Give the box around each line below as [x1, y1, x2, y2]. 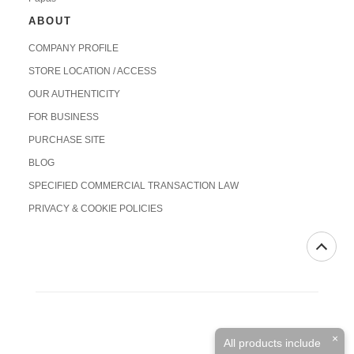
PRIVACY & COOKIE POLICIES [28, 203, 163, 215]
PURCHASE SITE [28, 134, 105, 146]
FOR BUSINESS [28, 111, 99, 123]
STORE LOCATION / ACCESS [28, 66, 156, 77]
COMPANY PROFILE [28, 43, 119, 55]
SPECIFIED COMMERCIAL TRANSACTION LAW [28, 180, 239, 192]
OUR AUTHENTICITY [28, 88, 120, 100]
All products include [223, 337, 321, 349]
